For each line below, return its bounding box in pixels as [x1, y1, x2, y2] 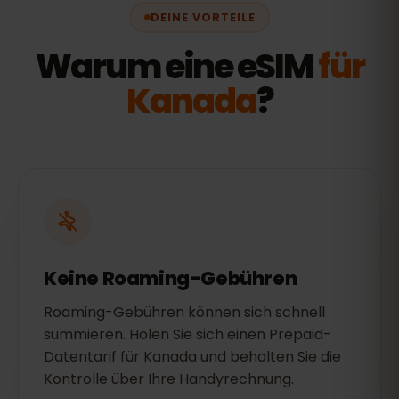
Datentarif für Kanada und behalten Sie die [44, 346, 341, 367]
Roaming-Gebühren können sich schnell [44, 302, 325, 322]
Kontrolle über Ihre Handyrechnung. [44, 369, 294, 389]
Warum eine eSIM [35, 43, 318, 90]
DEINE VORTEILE [150, 9, 256, 25]
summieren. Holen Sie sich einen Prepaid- [44, 324, 331, 345]
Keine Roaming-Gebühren [44, 265, 297, 291]
